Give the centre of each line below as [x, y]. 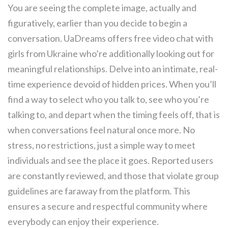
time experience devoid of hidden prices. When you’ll [112, 84]
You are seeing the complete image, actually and [102, 8]
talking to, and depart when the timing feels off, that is [114, 115]
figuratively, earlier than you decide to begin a [97, 23]
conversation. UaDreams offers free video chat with [110, 38]
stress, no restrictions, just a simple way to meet [102, 145]
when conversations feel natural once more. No [101, 130]
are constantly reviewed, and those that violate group [113, 176]
